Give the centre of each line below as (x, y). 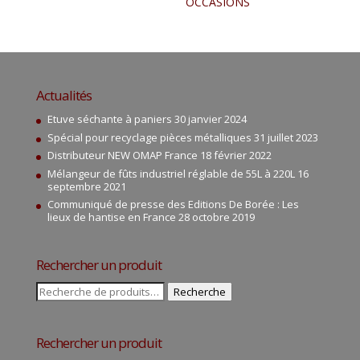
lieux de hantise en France (111, 217)
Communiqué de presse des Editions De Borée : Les (173, 205)
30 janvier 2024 (210, 119)
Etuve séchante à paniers (109, 119)
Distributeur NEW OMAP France (122, 155)
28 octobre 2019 (216, 217)
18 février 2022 (235, 155)
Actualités (63, 96)
